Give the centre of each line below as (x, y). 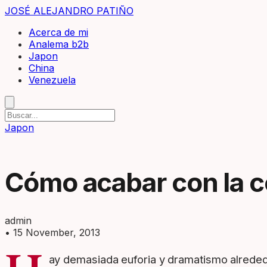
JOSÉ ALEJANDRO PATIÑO (69, 11)
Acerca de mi (58, 32)
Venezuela (52, 80)
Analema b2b (59, 44)
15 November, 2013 (57, 232)
